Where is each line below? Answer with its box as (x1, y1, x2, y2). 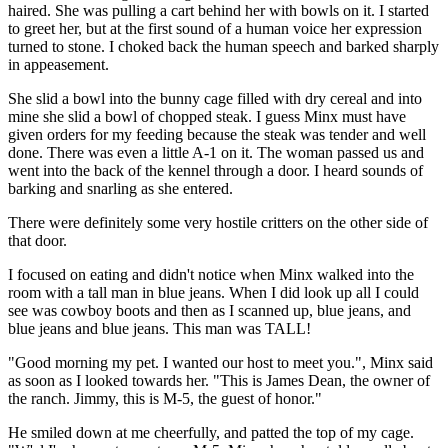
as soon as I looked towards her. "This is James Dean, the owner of (8, 371, 430, 389)
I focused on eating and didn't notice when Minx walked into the (8, 265, 414, 283)
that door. (8, 231, 67, 249)
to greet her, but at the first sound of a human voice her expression (8, 19, 422, 37)
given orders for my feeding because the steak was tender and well (8, 125, 426, 143)
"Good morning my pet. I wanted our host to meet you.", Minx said (8, 353, 433, 371)
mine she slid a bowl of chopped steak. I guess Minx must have (8, 107, 406, 125)
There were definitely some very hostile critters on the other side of (8, 213, 428, 231)
